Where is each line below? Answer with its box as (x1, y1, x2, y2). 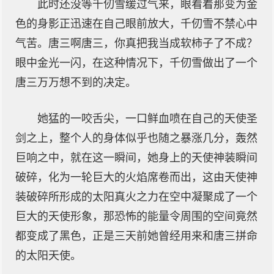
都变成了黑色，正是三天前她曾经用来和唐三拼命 (15, 230, 257, 242)
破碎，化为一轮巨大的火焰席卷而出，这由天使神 (15, 171, 257, 183)
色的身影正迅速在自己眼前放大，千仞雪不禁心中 (15, 18, 257, 30)
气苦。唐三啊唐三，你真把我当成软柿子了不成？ (15, 37, 257, 50)
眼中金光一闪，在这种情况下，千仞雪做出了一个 (15, 57, 257, 69)
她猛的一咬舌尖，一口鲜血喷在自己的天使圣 (37, 113, 257, 125)
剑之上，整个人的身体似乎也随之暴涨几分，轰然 (15, 132, 257, 144)
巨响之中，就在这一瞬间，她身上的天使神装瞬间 (15, 152, 257, 164)
